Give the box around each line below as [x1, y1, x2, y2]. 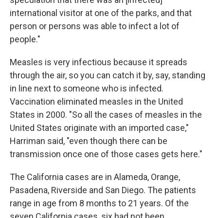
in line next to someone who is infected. [10, 83, 163, 94]
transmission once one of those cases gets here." [10, 149, 202, 160]
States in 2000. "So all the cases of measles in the [10, 109, 202, 120]
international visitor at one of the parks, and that [10, 8, 192, 18]
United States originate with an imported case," [10, 123, 189, 133]
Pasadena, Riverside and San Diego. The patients [10, 185, 196, 196]
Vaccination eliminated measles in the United [10, 96, 183, 107]
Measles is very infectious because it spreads [10, 57, 187, 68]
